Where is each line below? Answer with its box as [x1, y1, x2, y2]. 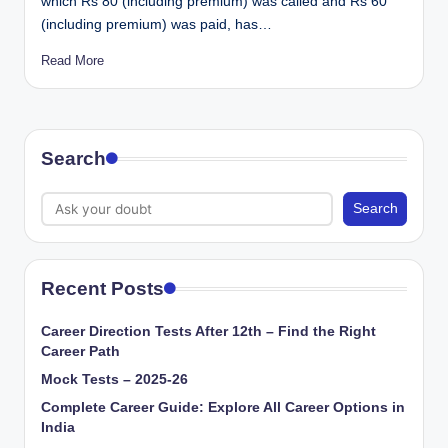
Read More [41, 53, 104, 69]
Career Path [41, 343, 120, 359]
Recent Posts [41, 277, 164, 299]
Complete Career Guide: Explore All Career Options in [41, 399, 405, 415]
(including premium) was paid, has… [41, 17, 272, 33]
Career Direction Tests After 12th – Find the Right [41, 323, 376, 339]
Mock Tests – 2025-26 [41, 371, 188, 387]
